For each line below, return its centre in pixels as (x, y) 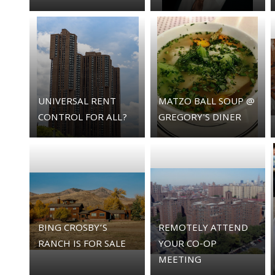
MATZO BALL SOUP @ (207, 102)
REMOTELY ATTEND (203, 229)
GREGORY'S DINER (200, 118)
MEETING (180, 261)
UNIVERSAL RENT (77, 102)
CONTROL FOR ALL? (82, 118)
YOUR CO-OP (188, 245)
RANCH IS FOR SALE (82, 245)
